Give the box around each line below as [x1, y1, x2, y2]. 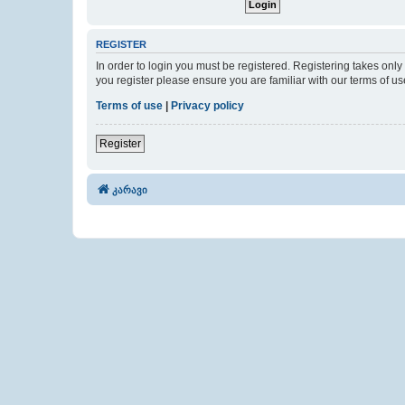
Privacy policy [171, 99, 244, 112]
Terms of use [96, 99, 163, 112]
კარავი [112, 184, 147, 195]
